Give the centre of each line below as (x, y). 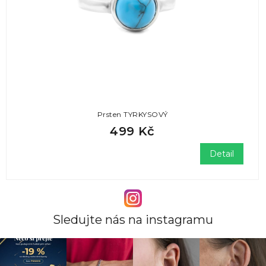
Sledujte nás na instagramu (133, 220)
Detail (222, 153)
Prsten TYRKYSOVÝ (132, 114)
